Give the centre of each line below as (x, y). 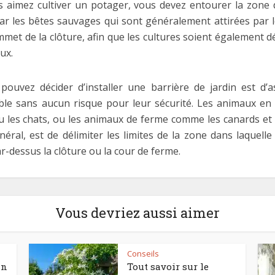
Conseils (143, 253)
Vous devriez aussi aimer (137, 212)
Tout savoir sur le (168, 266)
